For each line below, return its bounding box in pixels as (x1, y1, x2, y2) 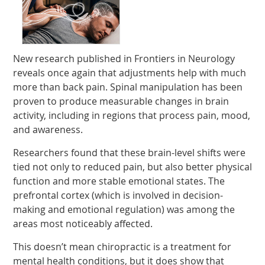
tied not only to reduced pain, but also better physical (13, 160, 253, 174)
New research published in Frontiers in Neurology (13, 52, 235, 66)
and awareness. (13, 123, 83, 137)
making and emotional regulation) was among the (13, 203, 235, 216)
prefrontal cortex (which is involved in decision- (13, 189, 224, 202)
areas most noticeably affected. (13, 217, 153, 231)
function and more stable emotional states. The (13, 174, 225, 188)
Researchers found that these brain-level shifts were (13, 146, 246, 160)
